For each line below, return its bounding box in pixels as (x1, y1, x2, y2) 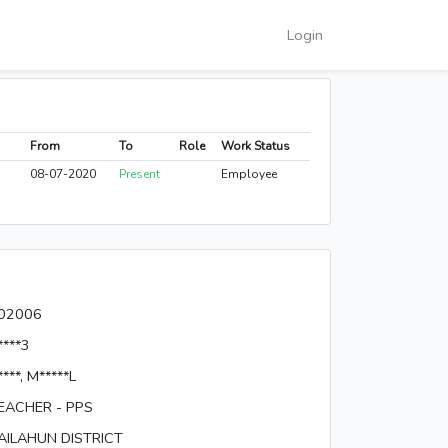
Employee (220, 166, 277, 183)
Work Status (220, 138, 290, 155)
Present (118, 166, 160, 183)
